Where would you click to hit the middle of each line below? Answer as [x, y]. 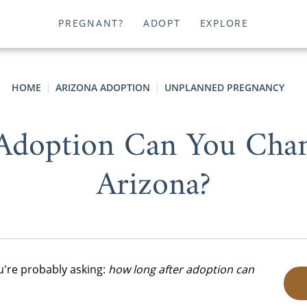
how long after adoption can [181, 269]
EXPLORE [224, 23]
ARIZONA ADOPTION [103, 87]
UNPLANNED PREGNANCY [224, 87]
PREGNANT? [91, 23]
